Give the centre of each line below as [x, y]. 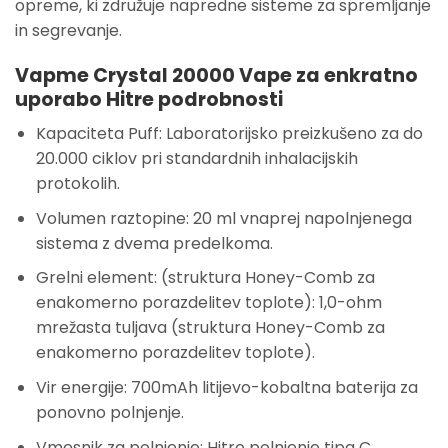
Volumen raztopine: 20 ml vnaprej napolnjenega [223, 218]
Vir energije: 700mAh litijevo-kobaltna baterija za [226, 387]
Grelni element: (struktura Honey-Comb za [205, 278]
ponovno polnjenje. [109, 412]
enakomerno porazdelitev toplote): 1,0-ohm [208, 303]
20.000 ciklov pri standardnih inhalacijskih [196, 159]
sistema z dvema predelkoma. [154, 243]
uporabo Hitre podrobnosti [149, 99]
